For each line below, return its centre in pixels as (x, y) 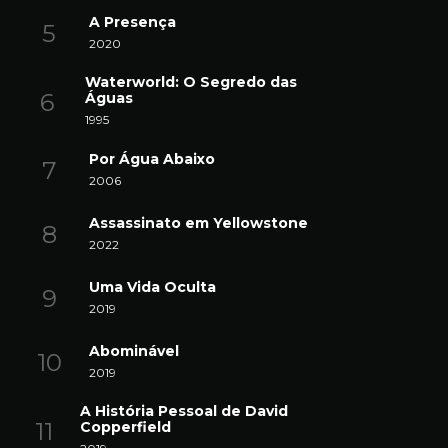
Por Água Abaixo (152, 158)
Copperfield (125, 427)
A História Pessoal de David (183, 411)
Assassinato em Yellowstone (198, 222)
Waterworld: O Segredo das (190, 82)
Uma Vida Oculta (152, 286)
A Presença (132, 21)
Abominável (134, 350)
